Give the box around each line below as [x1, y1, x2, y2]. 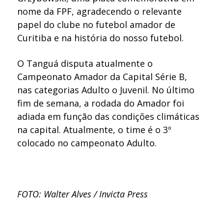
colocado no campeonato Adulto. [17, 137, 157, 149]
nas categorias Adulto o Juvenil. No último [17, 84, 195, 96]
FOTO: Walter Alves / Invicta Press [17, 188, 148, 200]
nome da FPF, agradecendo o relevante [17, 5, 182, 18]
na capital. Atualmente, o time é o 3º [17, 124, 172, 136]
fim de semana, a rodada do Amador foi [17, 97, 185, 110]
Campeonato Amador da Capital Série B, [17, 71, 188, 83]
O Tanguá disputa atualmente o [17, 57, 153, 70]
